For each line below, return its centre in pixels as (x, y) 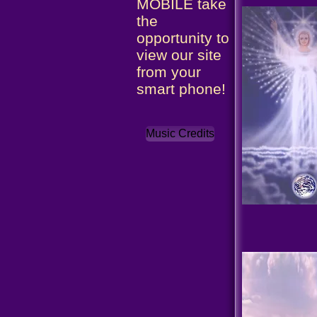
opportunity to (183, 38)
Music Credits (180, 133)
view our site (179, 55)
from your (169, 72)
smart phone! (181, 89)
